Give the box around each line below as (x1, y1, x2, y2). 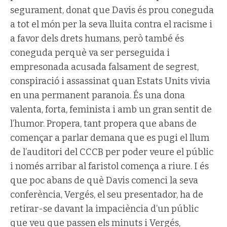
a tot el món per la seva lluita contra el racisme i (10, 18, 212, 30)
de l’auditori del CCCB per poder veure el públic (10, 146, 213, 158)
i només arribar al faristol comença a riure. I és (10, 160, 209, 172)
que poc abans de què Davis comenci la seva (10, 174, 198, 186)
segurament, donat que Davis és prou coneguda (10, 4, 214, 16)
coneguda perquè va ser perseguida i (10, 47, 170, 58)
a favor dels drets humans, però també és (10, 32, 184, 44)
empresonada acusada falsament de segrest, (10, 61, 199, 72)
